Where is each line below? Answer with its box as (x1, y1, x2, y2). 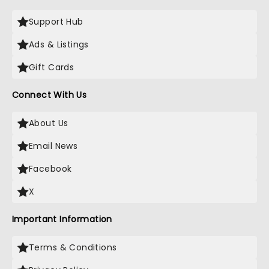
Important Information (12, 213, 112, 225)
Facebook (29, 163, 72, 175)
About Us (29, 117, 68, 129)
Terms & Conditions (29, 241, 117, 253)
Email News (29, 140, 78, 152)
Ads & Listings (29, 38, 89, 50)
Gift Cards (29, 61, 74, 73)
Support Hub (29, 16, 83, 28)
